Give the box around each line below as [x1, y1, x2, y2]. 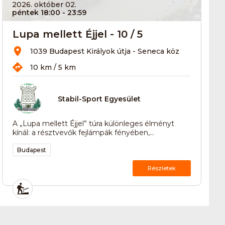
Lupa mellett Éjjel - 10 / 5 [13, 28, 143, 40]
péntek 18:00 [12, 8, 61, 17]
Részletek [147, 164, 176, 172]
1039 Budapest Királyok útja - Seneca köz [30, 46, 180, 56]
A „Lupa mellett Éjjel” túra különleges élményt [13, 119, 175, 128]
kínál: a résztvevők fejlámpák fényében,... [13, 128, 155, 137]
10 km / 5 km [30, 62, 76, 72]
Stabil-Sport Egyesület [58, 94, 141, 104]
